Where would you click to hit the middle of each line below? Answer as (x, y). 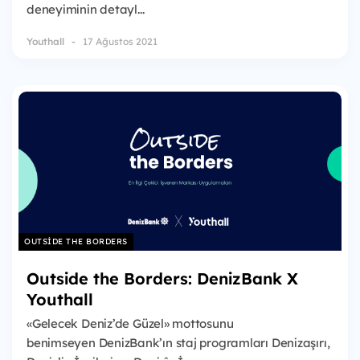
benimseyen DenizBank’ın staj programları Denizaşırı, (178, 342)
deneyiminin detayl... (86, 10)
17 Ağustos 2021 (120, 41)
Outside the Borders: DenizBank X (162, 278)
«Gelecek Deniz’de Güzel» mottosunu (130, 323)
